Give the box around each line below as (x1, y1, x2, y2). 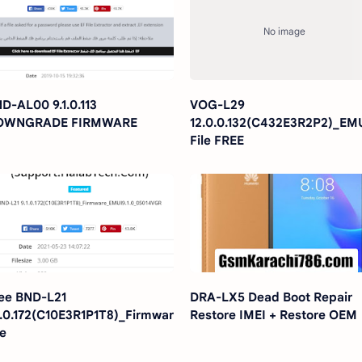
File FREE (190, 133, 245, 149)
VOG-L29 (190, 97, 246, 113)
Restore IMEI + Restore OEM (190, 307, 358, 323)
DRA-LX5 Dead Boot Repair (190, 289, 353, 305)
